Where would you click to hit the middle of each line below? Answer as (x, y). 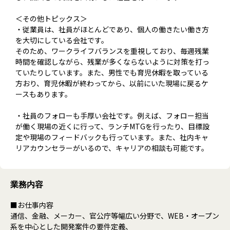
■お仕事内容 (32, 205)
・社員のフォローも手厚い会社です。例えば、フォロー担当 (112, 115)
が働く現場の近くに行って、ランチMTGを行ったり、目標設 (112, 126)
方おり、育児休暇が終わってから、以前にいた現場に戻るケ (112, 83)
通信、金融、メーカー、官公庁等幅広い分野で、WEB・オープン (115, 215)
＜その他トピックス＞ (51, 18)
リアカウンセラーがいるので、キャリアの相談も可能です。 (112, 148)
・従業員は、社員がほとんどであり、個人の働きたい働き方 (112, 29)
